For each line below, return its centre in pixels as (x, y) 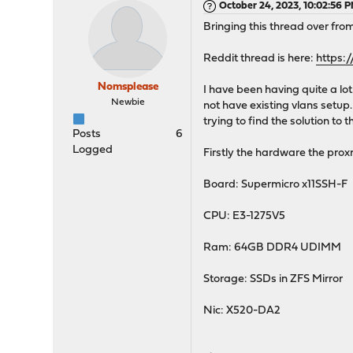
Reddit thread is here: (260, 59)
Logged (93, 150)
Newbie (128, 102)
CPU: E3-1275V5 (245, 216)
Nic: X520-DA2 (242, 311)
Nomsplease (128, 87)
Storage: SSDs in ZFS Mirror (273, 279)
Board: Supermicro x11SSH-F (276, 185)
